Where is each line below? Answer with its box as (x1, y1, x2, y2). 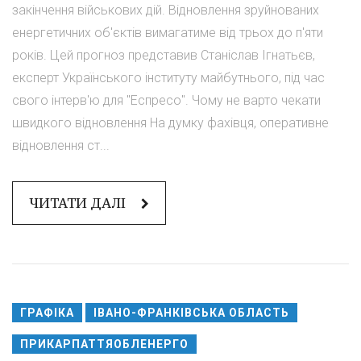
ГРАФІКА (20, 306, 74, 320)
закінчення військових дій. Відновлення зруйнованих (12, 2, 319, 19)
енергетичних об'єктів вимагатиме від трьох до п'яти (12, 25, 323, 41)
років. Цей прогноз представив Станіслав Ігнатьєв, (12, 48, 315, 64)
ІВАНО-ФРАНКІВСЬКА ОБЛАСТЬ (93, 306, 289, 320)
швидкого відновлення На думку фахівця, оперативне (12, 115, 329, 131)
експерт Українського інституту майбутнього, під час (12, 70, 325, 86)
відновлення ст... (12, 138, 110, 154)
